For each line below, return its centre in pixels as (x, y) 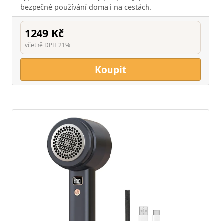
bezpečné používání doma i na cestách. (86, 7)
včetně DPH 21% (47, 45)
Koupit (110, 69)
